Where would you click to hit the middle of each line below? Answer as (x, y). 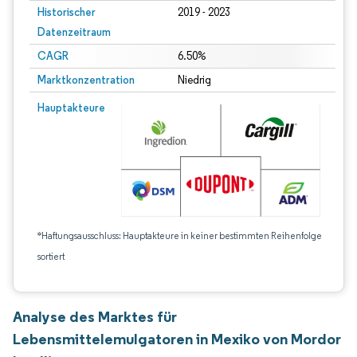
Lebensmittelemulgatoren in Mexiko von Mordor (177, 339)
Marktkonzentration (86, 80)
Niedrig (194, 80)
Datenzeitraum (74, 32)
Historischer (67, 12)
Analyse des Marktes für (95, 316)
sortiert (51, 256)
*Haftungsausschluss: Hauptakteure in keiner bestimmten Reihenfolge (180, 235)
